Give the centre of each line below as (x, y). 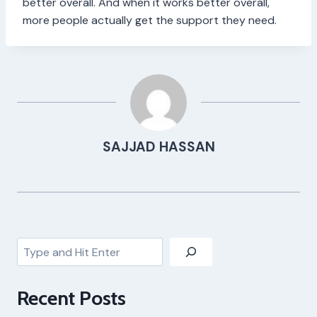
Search (34, 246)
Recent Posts (71, 298)
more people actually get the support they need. (151, 21)
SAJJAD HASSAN (158, 147)
